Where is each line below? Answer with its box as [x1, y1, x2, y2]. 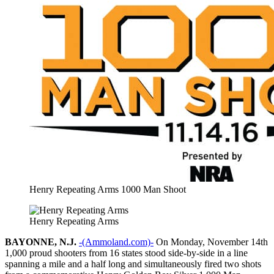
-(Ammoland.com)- [79, 236, 154, 247]
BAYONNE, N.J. [5, 236, 76, 247]
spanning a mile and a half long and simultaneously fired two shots [5, 258, 261, 269]
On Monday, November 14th [154, 236, 268, 247]
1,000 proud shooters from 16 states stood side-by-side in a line [5, 247, 248, 258]
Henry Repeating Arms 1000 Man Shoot [29, 183, 186, 194]
